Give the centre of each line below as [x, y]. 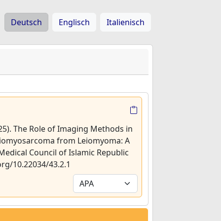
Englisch [74, 22]
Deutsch [26, 22]
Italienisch [126, 22]
